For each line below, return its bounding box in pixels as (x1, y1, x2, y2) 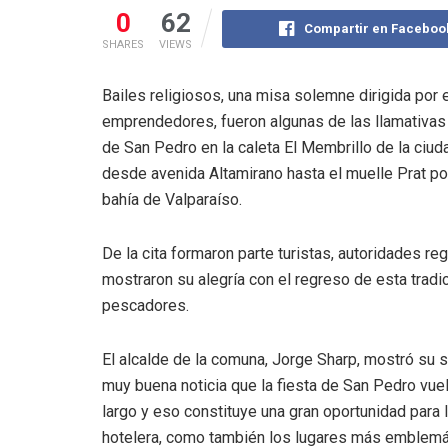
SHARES (102, 37, 144, 51)
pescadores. (102, 295, 189, 315)
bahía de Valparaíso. (102, 189, 246, 209)
